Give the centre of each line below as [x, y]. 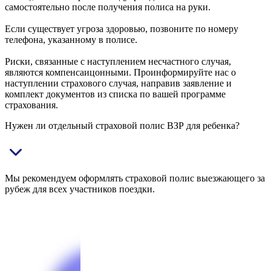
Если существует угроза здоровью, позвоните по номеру [122, 29]
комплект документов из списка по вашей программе [115, 94]
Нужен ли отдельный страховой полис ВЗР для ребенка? [122, 126]
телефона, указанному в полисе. [71, 40]
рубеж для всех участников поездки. [80, 189]
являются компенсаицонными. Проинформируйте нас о [120, 73]
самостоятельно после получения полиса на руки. [108, 7]
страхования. [31, 105]
